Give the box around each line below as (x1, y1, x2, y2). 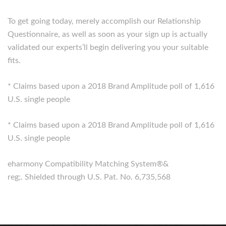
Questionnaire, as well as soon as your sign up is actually (8, 30, 207, 38)
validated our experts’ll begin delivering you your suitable (8, 43, 208, 51)
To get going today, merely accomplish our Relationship (8, 17, 201, 25)
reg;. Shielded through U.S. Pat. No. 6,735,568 (8, 173, 171, 181)
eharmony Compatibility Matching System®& (8, 160, 168, 168)
